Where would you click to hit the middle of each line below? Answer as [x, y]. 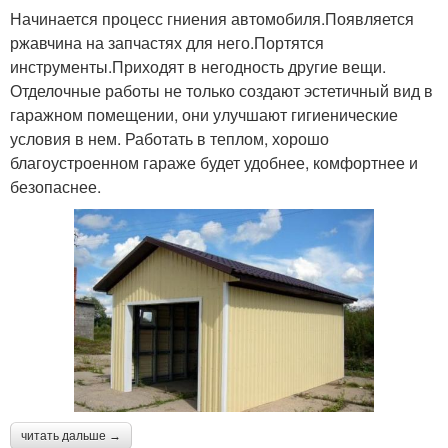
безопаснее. [55, 187]
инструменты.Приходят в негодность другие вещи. [198, 67]
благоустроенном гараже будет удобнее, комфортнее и [214, 163]
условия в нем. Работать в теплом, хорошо [169, 139]
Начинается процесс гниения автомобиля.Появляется [212, 19]
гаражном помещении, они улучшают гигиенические [204, 115]
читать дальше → [71, 436]
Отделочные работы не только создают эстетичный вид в [221, 91]
